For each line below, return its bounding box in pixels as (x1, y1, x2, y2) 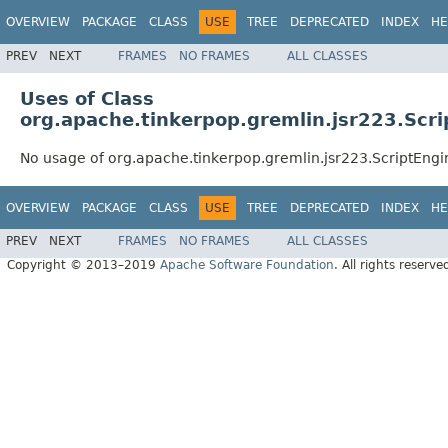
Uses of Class (20, 87, 154, 109)
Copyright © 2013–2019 (7, 258, 160, 273)
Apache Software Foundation (160, 258, 334, 273)
